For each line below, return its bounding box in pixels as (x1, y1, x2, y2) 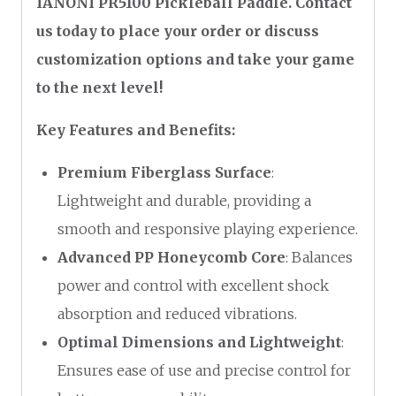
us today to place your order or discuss (36, 21, 319, 40)
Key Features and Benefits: (36, 120, 235, 139)
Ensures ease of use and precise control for (57, 361, 351, 379)
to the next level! (36, 78, 163, 96)
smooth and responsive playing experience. (57, 219, 358, 238)
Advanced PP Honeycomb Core (57, 247, 286, 266)
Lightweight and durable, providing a (57, 191, 311, 209)
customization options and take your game (36, 49, 354, 68)
